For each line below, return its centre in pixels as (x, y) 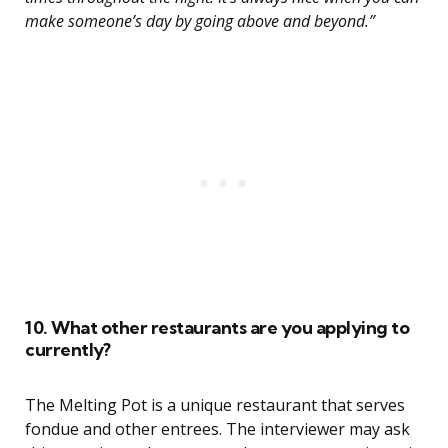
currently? (67, 350)
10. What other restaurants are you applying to (217, 328)
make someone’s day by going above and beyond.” (200, 21)
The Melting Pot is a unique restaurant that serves (215, 405)
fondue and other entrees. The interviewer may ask (217, 429)
